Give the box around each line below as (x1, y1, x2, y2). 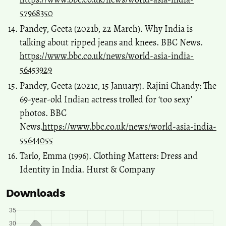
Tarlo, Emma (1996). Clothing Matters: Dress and (20, 150, 198, 162)
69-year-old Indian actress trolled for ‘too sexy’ (20, 93, 192, 105)
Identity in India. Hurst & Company (20, 163, 155, 176)
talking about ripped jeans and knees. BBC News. (20, 36, 203, 49)
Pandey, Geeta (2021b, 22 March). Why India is (20, 23, 193, 35)
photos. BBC (20, 106, 67, 119)
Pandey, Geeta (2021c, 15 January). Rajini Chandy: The (20, 79, 216, 92)
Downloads (6, 187, 66, 200)
